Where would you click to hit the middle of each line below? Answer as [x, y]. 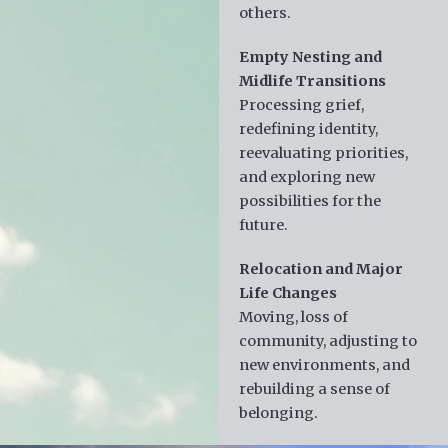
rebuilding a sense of [314, 388]
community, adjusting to [327, 340]
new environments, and [324, 364]
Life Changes [287, 292]
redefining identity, [308, 128]
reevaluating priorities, [323, 152]
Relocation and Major [320, 268]
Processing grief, [301, 104]
